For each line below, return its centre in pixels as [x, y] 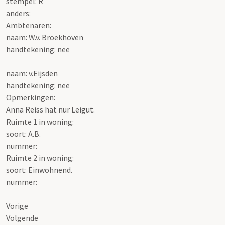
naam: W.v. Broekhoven [45, 37]
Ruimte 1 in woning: [40, 121]
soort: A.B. [23, 133]
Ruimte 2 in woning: [40, 157]
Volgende [22, 218]
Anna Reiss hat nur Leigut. [50, 109]
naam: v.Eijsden [32, 73]
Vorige [17, 206]
